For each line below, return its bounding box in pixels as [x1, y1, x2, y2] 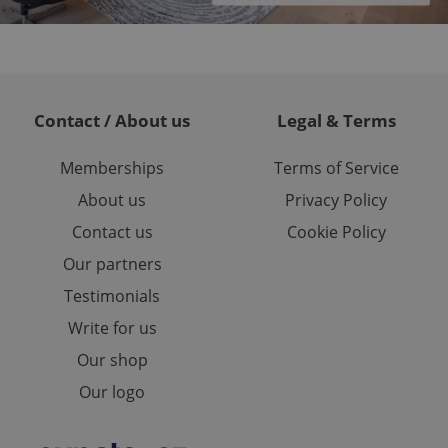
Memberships [60, 157, 164, 180]
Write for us [67, 317, 157, 340]
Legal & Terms [276, 109, 396, 133]
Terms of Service [273, 157, 399, 180]
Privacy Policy [285, 189, 387, 212]
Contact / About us [34, 109, 190, 133]
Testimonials [64, 285, 160, 308]
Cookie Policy [286, 221, 386, 244]
